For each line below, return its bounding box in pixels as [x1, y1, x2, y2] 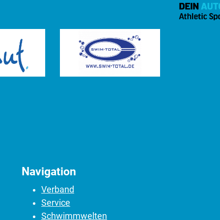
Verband [41, 185, 74, 195]
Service [41, 198, 70, 208]
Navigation [21, 165, 76, 179]
